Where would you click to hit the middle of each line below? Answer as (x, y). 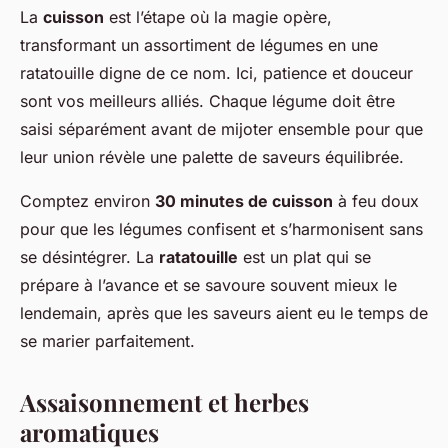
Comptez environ (87, 200)
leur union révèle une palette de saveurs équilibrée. (212, 156)
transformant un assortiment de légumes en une (199, 44)
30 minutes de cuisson (244, 200)
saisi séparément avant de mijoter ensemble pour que (221, 128)
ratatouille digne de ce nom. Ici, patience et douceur (216, 72)
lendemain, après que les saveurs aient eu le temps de (224, 312)
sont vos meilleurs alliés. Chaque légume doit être (207, 100)
